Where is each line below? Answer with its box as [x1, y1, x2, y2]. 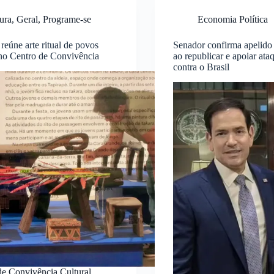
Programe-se [43, 13, 92, 24]
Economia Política [197, 13, 268, 24]
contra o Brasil [172, 61, 229, 72]
